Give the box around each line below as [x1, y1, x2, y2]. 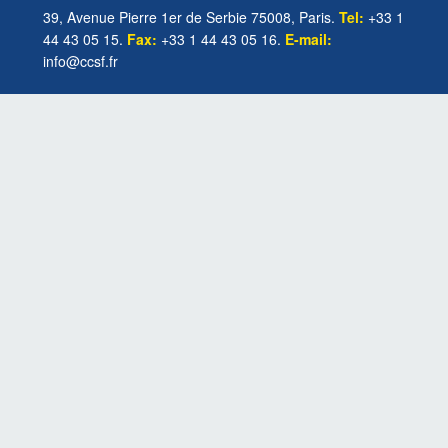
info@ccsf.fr [42, 50, 118, 71]
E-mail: [284, 28, 332, 49]
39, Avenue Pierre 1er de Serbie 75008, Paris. [42, 6, 339, 27]
